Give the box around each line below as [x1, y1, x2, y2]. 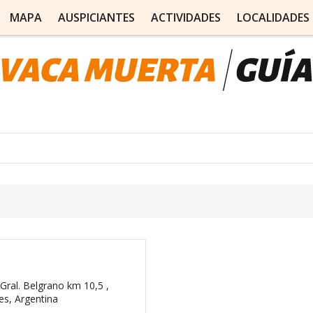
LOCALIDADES [236, 10, 310, 25]
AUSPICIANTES [57, 10, 135, 25]
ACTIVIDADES [150, 10, 221, 25]
